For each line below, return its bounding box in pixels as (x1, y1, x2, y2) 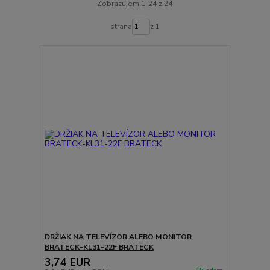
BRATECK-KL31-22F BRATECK (44, 242, 154, 252)
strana (110, 22, 132, 32)
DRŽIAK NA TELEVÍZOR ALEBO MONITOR (44, 232, 192, 242)
